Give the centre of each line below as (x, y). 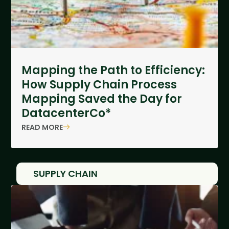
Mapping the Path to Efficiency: (113, 71)
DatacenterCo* (66, 113)
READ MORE (42, 127)
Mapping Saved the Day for (102, 99)
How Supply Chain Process (99, 85)
